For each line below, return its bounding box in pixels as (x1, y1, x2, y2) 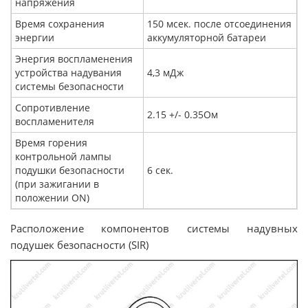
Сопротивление (15, 101, 90, 115)
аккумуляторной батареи (147, 31, 266, 45)
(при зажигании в (15, 177, 99, 191)
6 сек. (147, 164, 173, 177)
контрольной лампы (15, 150, 111, 164)
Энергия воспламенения (15, 52, 133, 66)
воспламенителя (15, 115, 94, 129)
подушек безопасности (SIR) (10, 238, 148, 252)
